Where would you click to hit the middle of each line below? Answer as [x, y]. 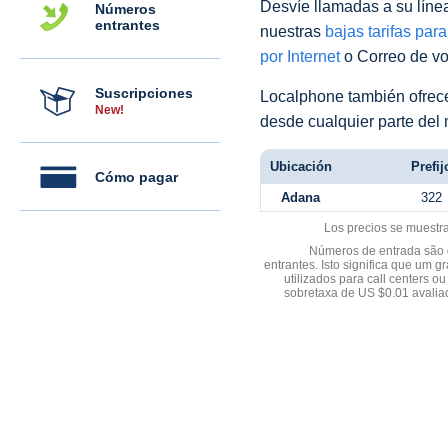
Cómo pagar [136, 177]
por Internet [300, 56]
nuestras [292, 31]
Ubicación [301, 166]
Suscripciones [144, 93]
